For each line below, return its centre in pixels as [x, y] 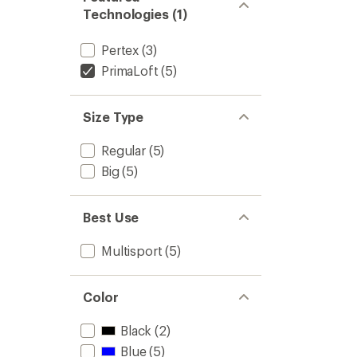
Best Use [111, 217]
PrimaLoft [130, 71]
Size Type [114, 117]
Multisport [132, 251]
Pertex [120, 50]
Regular [124, 150]
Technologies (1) [135, 14]
